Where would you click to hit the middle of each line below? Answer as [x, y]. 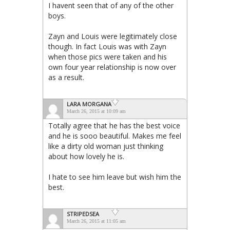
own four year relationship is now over [112, 67]
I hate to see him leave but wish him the [115, 177]
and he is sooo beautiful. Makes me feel [115, 136]
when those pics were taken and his [108, 56]
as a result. [66, 77]
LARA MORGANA [89, 104]
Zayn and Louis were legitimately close [113, 36]
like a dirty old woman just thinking [106, 146]
